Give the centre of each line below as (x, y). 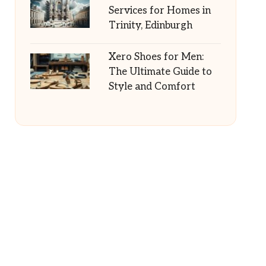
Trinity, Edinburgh (150, 26)
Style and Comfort (152, 87)
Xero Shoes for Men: (156, 57)
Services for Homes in (159, 11)
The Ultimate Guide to (160, 72)
